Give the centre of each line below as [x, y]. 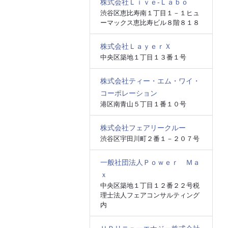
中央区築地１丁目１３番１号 [143, 57]
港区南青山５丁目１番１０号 [143, 104]
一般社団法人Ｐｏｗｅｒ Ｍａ [150, 162]
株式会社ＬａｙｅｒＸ [136, 46]
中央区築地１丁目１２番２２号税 [150, 186]
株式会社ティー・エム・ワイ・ [150, 81]
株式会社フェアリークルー [143, 128]
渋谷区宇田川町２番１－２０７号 [150, 139]
